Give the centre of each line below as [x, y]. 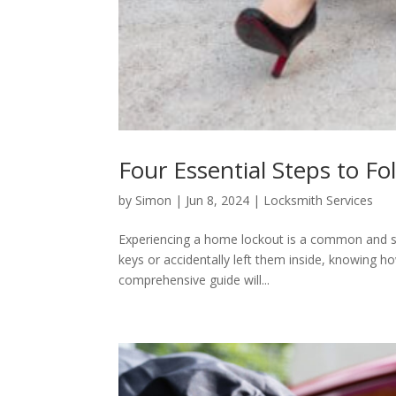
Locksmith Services [319, 201]
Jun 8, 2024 [218, 201]
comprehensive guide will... [194, 280]
